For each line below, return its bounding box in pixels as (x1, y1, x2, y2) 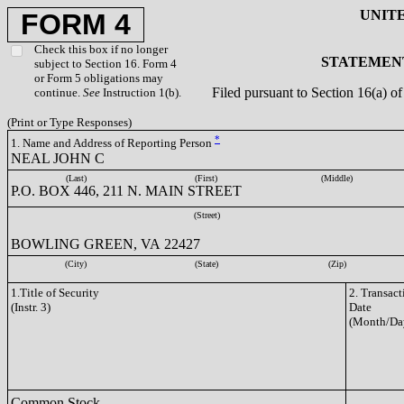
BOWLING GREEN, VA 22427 (11, 236, 200, 252)
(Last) (65, 173, 87, 183)
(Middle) (321, 173, 353, 183)
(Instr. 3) (11, 300, 50, 314)
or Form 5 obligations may (34, 71, 163, 85)
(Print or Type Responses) (7, 115, 132, 129)
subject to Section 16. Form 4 (34, 57, 177, 70)
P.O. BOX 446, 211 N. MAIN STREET (11, 183, 242, 198)
